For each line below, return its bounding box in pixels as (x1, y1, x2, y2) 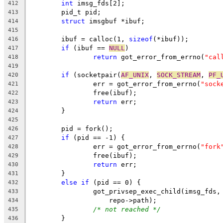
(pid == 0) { (89, 178, 141, 186)
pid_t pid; (61, 8, 101, 16)
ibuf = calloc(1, (61, 35, 129, 43)
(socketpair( (69, 71, 121, 79)
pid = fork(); (61, 124, 113, 132)
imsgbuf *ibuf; (85, 17, 145, 25)
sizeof (129, 35, 153, 43)
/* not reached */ (93, 205, 161, 213)
